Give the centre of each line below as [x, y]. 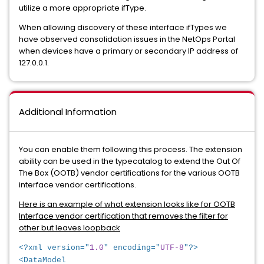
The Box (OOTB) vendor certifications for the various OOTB [129, 173]
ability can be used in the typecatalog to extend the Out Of [130, 161]
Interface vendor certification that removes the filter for [123, 216]
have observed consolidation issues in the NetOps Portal [127, 39]
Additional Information [68, 112]
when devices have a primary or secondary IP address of [128, 51]
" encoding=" [132, 248]
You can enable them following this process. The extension [131, 149]
